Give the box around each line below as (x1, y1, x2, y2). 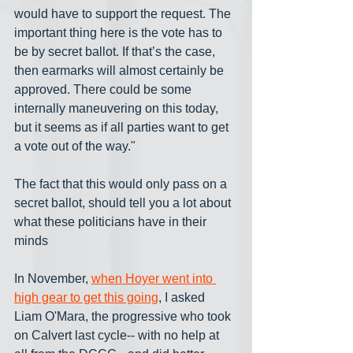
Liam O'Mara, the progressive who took (14, 309, 234, 323)
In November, (14, 271, 91, 285)
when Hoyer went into (91, 271, 216, 285)
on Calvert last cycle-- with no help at (14, 328, 222, 342)
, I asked (158, 290, 208, 304)
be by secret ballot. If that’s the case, (14, 44, 218, 58)
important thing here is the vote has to (14, 25, 225, 39)
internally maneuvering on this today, (14, 101, 221, 115)
